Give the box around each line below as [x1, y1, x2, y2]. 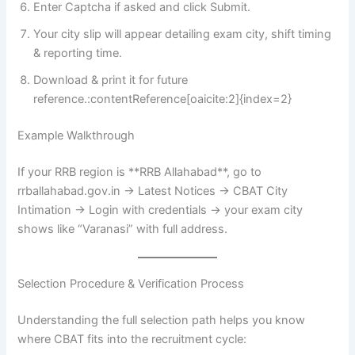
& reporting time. [33, 46, 123, 60]
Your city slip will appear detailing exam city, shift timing [33, 27, 332, 41]
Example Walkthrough [17, 128, 136, 143]
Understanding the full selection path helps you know [17, 312, 306, 327]
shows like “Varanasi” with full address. [17, 221, 228, 236]
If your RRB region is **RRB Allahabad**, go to [17, 164, 262, 179]
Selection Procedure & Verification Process [17, 277, 245, 292]
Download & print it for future [33, 73, 189, 87]
